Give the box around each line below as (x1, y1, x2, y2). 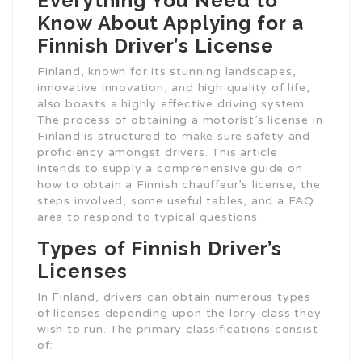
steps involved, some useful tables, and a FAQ (37, 194, 314, 208)
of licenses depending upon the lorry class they (37, 306, 322, 321)
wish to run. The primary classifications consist (37, 322, 318, 337)
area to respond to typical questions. (37, 210, 261, 225)
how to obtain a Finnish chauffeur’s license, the (37, 178, 321, 192)
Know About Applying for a (37, 11, 305, 36)
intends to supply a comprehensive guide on (37, 162, 303, 176)
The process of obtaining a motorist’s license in (37, 113, 323, 128)
